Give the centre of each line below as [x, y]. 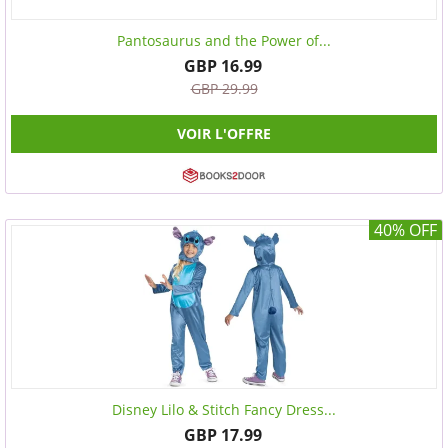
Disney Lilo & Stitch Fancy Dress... [224, 409]
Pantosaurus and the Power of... [224, 40]
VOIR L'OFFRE [224, 133]
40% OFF [405, 230]
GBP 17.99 [222, 435]
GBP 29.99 [224, 88]
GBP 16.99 [222, 66]
